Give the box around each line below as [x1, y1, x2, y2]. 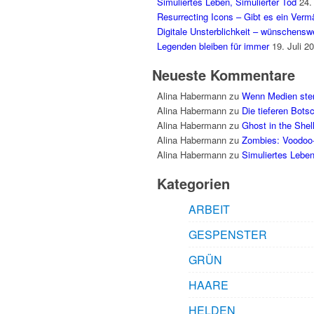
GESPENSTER [189, 226, 267, 243]
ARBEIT [189, 201, 230, 218]
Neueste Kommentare [152, 64, 295, 86]
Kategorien [157, 173, 230, 194]
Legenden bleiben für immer [157, 39, 269, 53]
